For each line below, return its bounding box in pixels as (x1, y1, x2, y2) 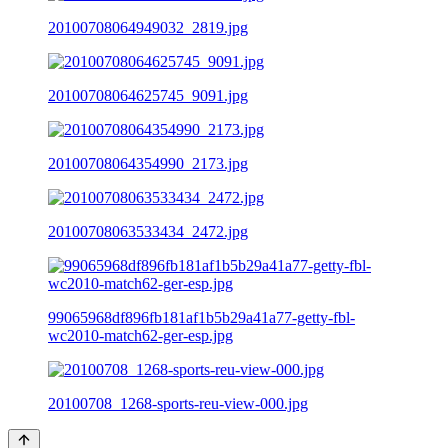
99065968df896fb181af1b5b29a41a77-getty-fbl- (48, 308, 355, 326)
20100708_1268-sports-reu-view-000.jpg (48, 394, 308, 412)
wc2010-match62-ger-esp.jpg (48, 326, 233, 344)
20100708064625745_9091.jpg (48, 86, 248, 104)
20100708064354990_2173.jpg (48, 154, 248, 172)
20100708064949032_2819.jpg (48, 18, 248, 36)
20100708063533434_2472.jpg (48, 222, 248, 240)
